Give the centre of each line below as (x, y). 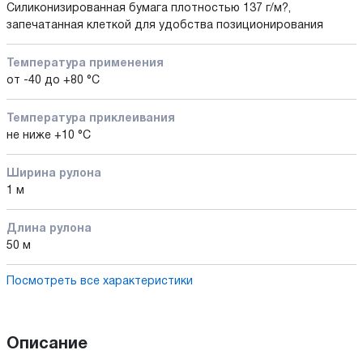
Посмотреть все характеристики (100, 281)
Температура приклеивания (91, 118)
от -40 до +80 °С (53, 80)
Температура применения (85, 63)
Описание (47, 344)
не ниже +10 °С (49, 135)
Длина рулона (49, 228)
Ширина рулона (54, 173)
